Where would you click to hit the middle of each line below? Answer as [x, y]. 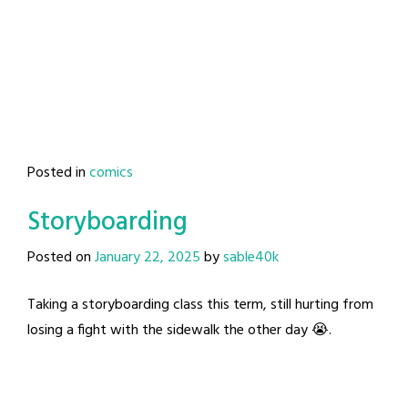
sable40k [251, 257]
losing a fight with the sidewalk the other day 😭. [179, 330]
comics [111, 173]
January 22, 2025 [148, 257]
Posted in [58, 173]
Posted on [61, 257]
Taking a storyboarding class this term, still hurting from [200, 305]
